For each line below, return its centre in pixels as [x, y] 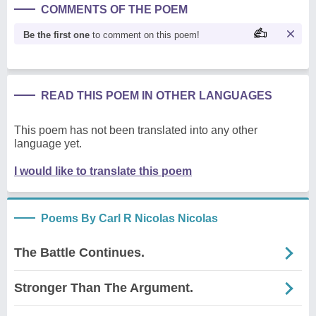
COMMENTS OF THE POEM [114, 10]
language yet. [48, 144]
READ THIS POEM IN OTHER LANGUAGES [157, 96]
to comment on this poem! [145, 35]
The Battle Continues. [79, 253]
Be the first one [56, 35]
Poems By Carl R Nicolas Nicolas [129, 218]
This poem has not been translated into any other [136, 130]
